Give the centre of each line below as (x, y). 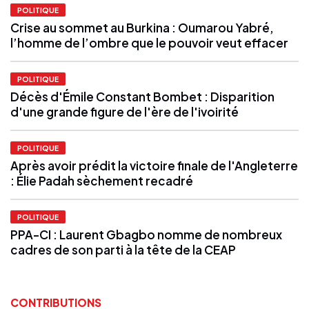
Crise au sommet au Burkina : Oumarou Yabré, (142, 27)
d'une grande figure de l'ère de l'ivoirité (124, 111)
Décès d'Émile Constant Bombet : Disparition (142, 96)
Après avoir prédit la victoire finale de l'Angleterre (154, 165)
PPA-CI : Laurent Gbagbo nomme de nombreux (146, 234)
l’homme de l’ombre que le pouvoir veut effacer (149, 42)
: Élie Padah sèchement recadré (102, 180)
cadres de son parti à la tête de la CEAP (123, 249)
